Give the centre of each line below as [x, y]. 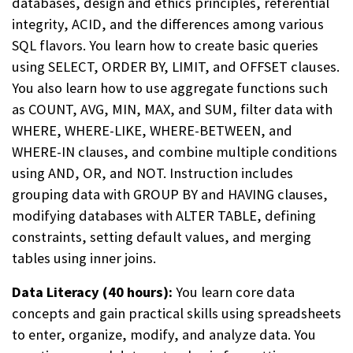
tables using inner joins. [84, 258]
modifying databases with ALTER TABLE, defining [164, 215]
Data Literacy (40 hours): [92, 292]
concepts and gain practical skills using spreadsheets [176, 313]
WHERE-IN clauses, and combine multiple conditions [175, 151]
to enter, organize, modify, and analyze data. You [164, 334]
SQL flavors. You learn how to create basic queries [165, 45]
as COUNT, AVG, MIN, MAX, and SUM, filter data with [172, 109]
